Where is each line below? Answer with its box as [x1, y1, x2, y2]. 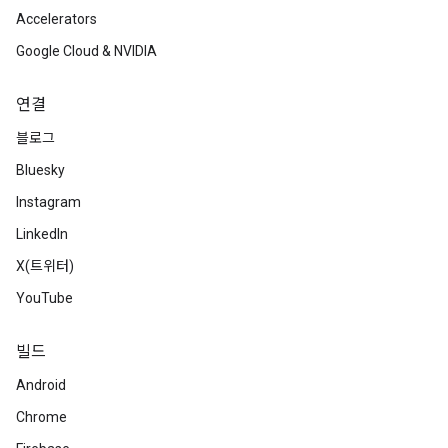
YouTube [16, 290, 73, 306]
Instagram [16, 194, 81, 210]
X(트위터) [16, 258, 74, 274]
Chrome [16, 409, 67, 425]
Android [16, 377, 66, 393]
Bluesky [16, 162, 65, 178]
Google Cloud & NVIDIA [16, 43, 157, 59]
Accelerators [16, 11, 97, 27]
